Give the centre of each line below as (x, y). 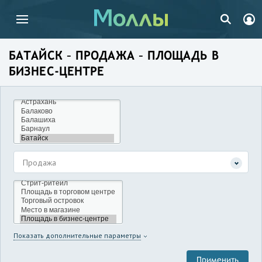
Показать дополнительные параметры (77, 236)
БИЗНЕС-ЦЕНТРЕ (57, 71)
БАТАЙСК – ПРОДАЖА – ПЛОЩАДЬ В (114, 55)
